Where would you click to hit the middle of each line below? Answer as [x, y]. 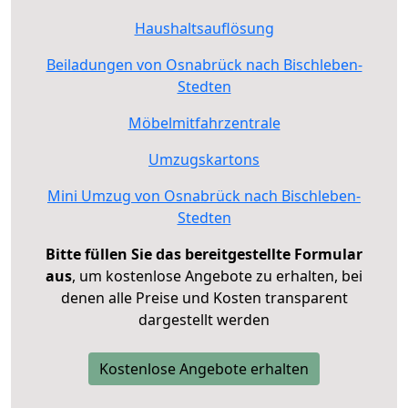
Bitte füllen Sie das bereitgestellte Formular [204, 254]
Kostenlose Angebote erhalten [204, 368]
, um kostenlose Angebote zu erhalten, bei [217, 275]
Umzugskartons [204, 159]
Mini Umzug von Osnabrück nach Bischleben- [204, 195]
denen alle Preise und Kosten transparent [204, 297]
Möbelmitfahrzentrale [204, 122]
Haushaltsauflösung [204, 28]
